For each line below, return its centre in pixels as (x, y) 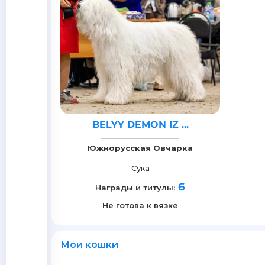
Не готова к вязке (140, 205)
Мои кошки (89, 245)
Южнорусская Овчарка (140, 148)
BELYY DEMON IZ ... (140, 125)
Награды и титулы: (135, 188)
